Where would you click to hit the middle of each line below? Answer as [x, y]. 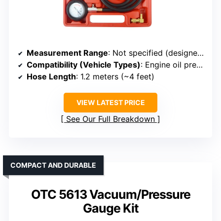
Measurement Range [67, 53]
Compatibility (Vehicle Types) [84, 65]
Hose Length [51, 77]
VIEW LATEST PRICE [110, 103]
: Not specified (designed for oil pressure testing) [153, 53]
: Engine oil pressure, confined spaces [168, 65]
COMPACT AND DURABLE [53, 165]
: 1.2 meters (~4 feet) [115, 77]
